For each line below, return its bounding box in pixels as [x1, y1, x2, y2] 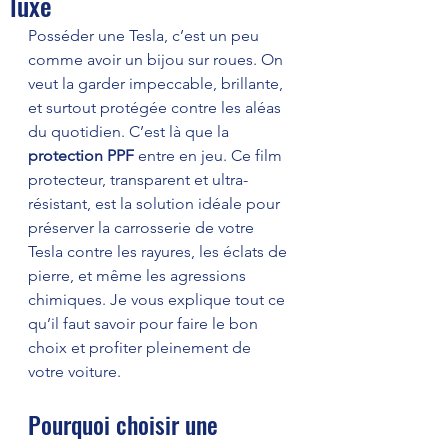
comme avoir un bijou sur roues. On [28, 49, 287, 69]
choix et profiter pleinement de [28, 337, 255, 357]
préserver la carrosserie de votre [28, 217, 258, 237]
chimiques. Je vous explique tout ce [28, 289, 289, 309]
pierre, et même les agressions [28, 265, 250, 285]
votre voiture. [28, 361, 121, 381]
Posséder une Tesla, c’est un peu [28, 25, 263, 45]
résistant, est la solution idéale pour [28, 193, 284, 213]
